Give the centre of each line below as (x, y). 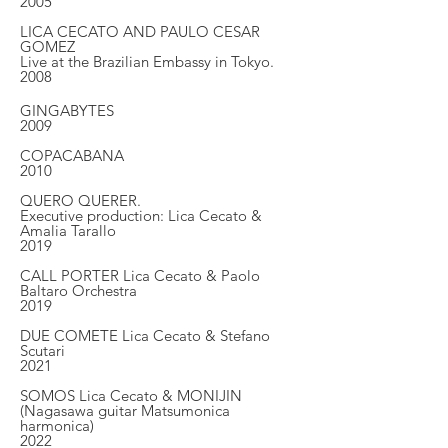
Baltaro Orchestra (78, 290)
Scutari (42, 350)
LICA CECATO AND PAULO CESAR (140, 31)
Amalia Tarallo (68, 230)
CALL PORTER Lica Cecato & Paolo (140, 275)
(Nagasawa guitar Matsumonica (125, 410)
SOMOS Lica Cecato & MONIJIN (131, 395)
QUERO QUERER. (82, 200)
